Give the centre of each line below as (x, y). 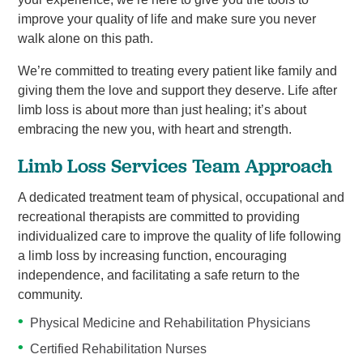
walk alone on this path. (85, 39)
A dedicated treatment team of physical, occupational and (181, 197)
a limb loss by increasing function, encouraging (152, 255)
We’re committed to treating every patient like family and (177, 70)
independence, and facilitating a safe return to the (158, 275)
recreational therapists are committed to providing (158, 216)
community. (50, 294)
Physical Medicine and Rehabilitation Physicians (171, 323)
